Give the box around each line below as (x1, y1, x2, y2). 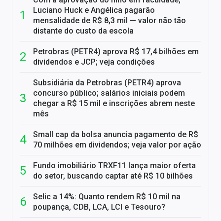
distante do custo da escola (33, 26, 134, 36)
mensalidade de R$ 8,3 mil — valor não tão (33, 16, 186, 26)
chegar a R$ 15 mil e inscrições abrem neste (33, 99, 195, 109)
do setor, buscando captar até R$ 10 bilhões (33, 171, 193, 181)
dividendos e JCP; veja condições (33, 57, 155, 67)
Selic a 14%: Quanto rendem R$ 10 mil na (33, 192, 181, 202)
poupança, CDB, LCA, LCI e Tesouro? (33, 202, 165, 212)
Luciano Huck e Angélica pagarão (33, 5, 155, 15)
